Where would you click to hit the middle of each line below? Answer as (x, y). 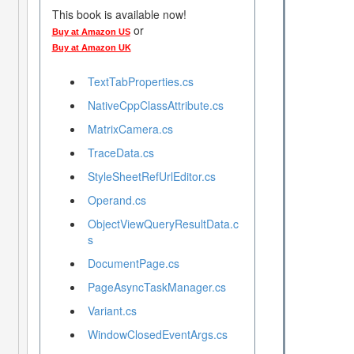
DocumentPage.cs (133, 264)
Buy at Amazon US (91, 32)
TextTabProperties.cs (140, 82)
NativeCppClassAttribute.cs (155, 105)
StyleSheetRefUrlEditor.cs (151, 177)
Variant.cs (112, 311)
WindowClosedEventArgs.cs (157, 335)
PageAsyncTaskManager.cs (156, 287)
